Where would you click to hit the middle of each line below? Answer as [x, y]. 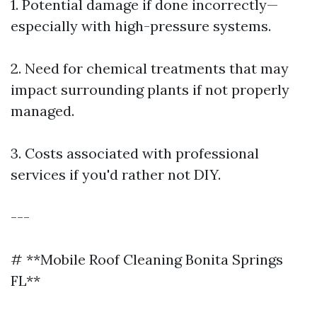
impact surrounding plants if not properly [150, 90]
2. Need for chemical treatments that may [150, 68]
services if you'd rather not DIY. [116, 174]
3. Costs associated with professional [135, 153]
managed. [42, 111]
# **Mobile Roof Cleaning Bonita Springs [147, 259]
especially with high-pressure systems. [141, 26]
